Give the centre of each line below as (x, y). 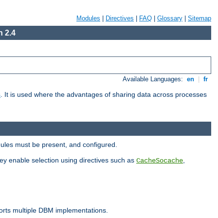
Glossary (170, 18)
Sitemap (200, 18)
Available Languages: (154, 79)
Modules (88, 18)
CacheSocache (160, 160)
